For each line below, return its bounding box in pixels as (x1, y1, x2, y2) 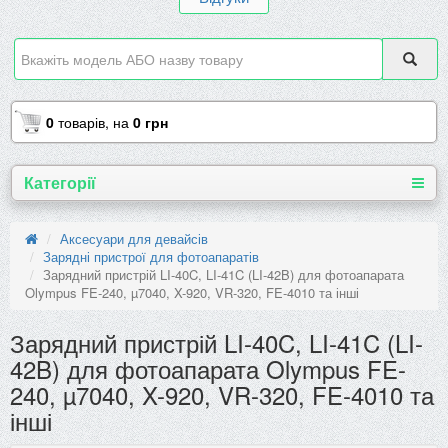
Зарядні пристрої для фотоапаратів (43, 246, 259, 266)
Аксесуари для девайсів (60, 228, 208, 248)
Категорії (24, 170, 96, 194)
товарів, (54, 111, 113, 132)
